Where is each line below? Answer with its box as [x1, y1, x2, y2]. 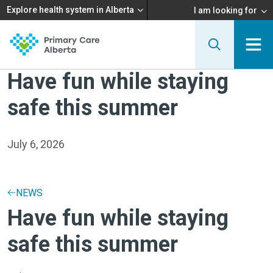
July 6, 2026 [7, 138, 65, 151]
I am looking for [194, 5, 257, 15]
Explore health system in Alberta [7, 5, 134, 15]
